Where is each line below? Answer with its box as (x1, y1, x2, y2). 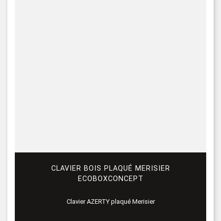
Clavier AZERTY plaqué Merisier (66, 198, 155, 206)
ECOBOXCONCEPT (77, 174, 144, 183)
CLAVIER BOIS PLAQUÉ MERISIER (51, 164, 170, 173)
